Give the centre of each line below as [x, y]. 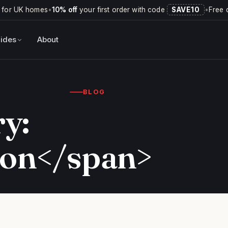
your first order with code [122, 10]
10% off [65, 10]
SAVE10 [186, 10]
